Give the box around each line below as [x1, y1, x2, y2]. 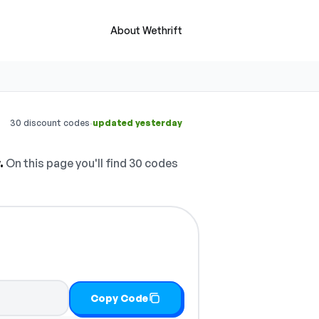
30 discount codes [10, 117, 90, 128]
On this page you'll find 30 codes [4, 156, 178, 170]
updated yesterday [93, 117, 182, 128]
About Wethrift [110, 24, 182, 36]
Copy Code [90, 291, 149, 304]
